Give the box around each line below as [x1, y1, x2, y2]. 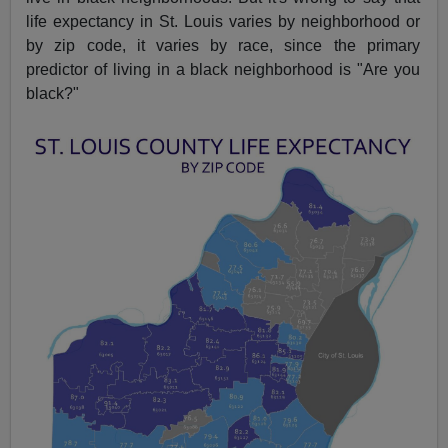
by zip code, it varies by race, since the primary [26, 36, 420, 54]
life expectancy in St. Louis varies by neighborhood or [26, 12, 420, 30]
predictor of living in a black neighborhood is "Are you [26, 60, 420, 78]
